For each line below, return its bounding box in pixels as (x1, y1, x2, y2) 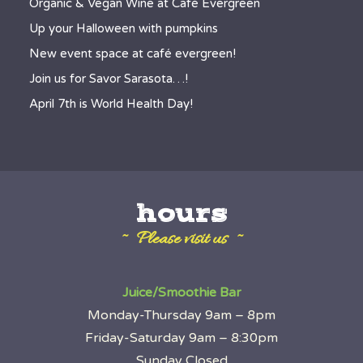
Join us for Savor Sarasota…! (29, 71, 188, 86)
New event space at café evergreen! (29, 46, 236, 61)
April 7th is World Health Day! (29, 96, 193, 111)
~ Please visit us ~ (120, 228, 243, 252)
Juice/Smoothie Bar (122, 284, 241, 301)
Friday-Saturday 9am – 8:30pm (85, 330, 278, 346)
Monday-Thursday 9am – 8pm (88, 307, 275, 323)
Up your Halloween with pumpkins (29, 21, 218, 36)
